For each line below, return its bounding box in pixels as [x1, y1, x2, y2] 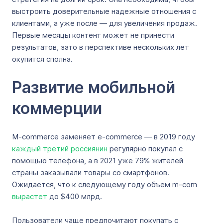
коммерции [12, 99, 102, 118]
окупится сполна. [12, 54, 75, 64]
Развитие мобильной [12, 78, 175, 97]
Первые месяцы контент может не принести [12, 30, 174, 40]
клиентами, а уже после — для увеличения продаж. [12, 18, 197, 28]
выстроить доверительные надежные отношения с [12, 6, 196, 16]
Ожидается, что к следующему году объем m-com [12, 180, 197, 189]
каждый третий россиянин [12, 144, 108, 153]
